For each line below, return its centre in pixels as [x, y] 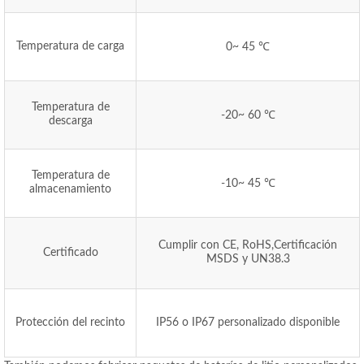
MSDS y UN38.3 [248, 259]
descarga [70, 121]
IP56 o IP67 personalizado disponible [248, 323]
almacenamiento [70, 189]
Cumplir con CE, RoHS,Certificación [248, 245]
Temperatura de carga [70, 46]
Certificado [70, 253]
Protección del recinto [70, 323]
